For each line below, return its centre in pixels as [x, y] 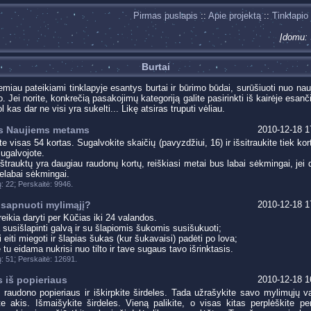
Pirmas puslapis [166, 16]
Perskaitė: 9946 [44, 184]
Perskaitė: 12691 [47, 259]
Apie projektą [235, 16]
